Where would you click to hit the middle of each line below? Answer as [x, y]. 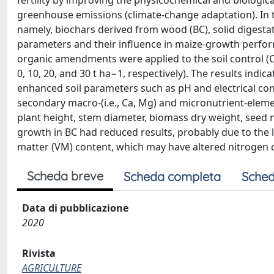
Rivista [39, 253]
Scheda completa [172, 176]
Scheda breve [65, 176]
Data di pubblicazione [75, 208]
